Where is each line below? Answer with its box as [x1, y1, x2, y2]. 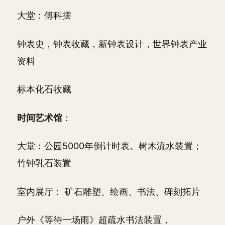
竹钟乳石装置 [17, 158, 71, 168]
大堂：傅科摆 [17, 10, 71, 21]
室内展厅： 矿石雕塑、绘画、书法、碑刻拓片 [17, 186, 200, 197]
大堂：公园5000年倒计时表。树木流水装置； [17, 141, 202, 151]
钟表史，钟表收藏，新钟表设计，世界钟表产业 [17, 38, 207, 49]
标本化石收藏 [17, 84, 71, 94]
